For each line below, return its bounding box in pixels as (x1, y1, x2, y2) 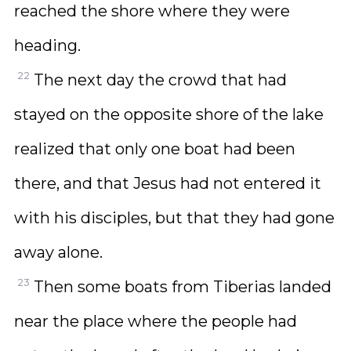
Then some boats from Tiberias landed (34, 277, 331, 296)
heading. (14, 36, 81, 55)
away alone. (14, 243, 103, 262)
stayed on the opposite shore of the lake (14, 105, 324, 124)
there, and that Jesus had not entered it (14, 174, 321, 193)
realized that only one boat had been (14, 139, 295, 158)
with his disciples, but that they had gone (14, 208, 335, 227)
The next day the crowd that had (34, 71, 287, 89)
